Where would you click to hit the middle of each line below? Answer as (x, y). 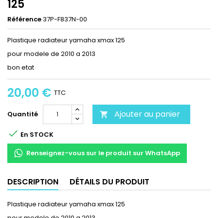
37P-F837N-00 (65, 19)
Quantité (23, 114)
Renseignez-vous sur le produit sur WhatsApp (103, 153)
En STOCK (36, 134)
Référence (24, 19)
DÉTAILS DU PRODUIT (109, 182)
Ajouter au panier (147, 114)
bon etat (21, 68)
